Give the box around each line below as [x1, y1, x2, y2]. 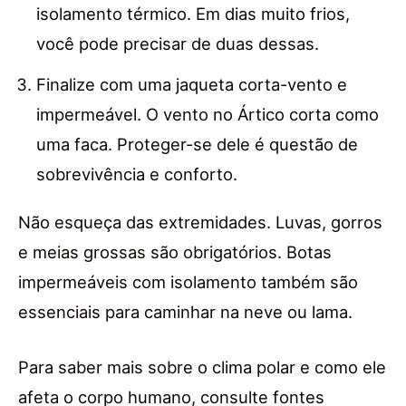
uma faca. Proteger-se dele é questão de [36, 134, 358, 155]
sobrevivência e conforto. [36, 164, 237, 185]
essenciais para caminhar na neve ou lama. [18, 302, 353, 323]
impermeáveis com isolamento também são [18, 272, 358, 293]
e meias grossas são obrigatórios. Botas [18, 242, 332, 263]
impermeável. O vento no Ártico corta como [36, 104, 379, 125]
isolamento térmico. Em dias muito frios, [36, 4, 350, 24]
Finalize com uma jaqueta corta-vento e [36, 74, 347, 95]
